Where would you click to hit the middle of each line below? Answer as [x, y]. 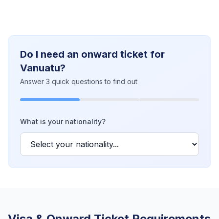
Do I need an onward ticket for [92, 54]
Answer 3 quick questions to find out [79, 81]
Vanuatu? [43, 68]
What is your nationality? [63, 121]
